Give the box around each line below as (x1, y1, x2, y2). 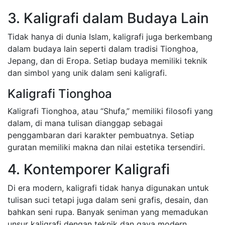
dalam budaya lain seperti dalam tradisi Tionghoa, (8, 44, 198, 54)
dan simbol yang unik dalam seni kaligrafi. (8, 68, 167, 78)
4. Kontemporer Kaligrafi (8, 161, 170, 178)
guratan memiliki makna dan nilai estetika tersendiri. (8, 142, 205, 152)
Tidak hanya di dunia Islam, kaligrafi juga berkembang (8, 32, 212, 42)
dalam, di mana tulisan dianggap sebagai (8, 118, 163, 128)
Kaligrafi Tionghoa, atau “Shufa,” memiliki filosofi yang (8, 106, 213, 116)
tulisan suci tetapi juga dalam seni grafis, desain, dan (8, 195, 208, 205)
